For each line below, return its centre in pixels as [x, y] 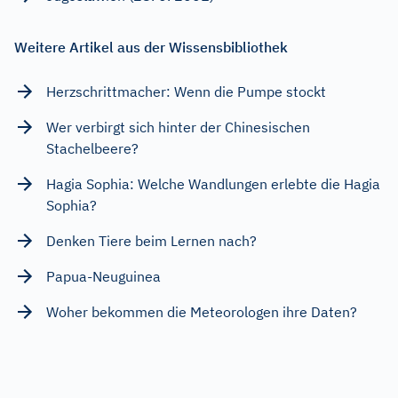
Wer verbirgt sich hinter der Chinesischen [178, 127]
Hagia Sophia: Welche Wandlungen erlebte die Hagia [213, 183]
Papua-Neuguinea [103, 276]
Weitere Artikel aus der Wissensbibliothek [151, 47]
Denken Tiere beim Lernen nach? [151, 240]
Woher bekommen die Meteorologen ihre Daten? [202, 311]
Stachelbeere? [92, 148]
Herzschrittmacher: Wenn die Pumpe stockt [186, 91]
